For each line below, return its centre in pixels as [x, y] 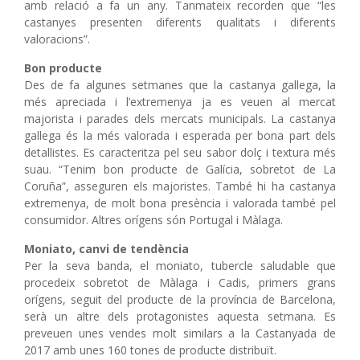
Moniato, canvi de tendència [106, 248]
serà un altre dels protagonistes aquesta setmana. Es [180, 316]
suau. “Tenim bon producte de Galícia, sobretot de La [180, 169]
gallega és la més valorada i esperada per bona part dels [180, 135]
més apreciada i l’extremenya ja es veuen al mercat [180, 101]
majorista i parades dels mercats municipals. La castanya [180, 118]
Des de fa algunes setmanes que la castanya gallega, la [180, 84]
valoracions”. [57, 39]
